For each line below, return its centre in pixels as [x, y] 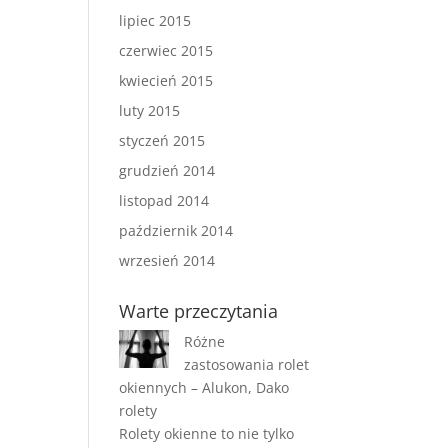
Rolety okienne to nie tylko [207, 433]
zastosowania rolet [247, 364]
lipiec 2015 [155, 20]
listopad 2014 [164, 200]
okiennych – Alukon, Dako [204, 387]
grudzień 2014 [167, 170]
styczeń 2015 [162, 140]
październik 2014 [176, 230]
